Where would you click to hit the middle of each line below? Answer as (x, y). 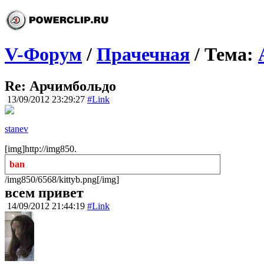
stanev (16, 128)
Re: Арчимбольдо (60, 86)
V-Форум (43, 55)
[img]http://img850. (41, 148)
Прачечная (143, 55)
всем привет (44, 192)
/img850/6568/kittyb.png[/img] (62, 179)
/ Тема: (224, 55)
